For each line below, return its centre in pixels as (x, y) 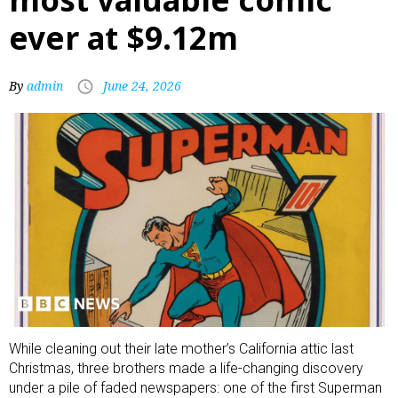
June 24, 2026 (142, 86)
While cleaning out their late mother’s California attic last (181, 348)
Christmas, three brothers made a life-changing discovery (186, 368)
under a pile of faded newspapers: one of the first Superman (195, 387)
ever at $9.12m (123, 38)
